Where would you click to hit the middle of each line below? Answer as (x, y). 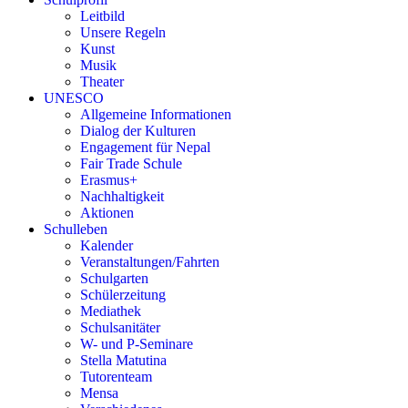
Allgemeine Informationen (156, 114)
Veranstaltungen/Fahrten (150, 262)
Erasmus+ (109, 180)
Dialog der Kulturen (138, 131)
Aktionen (107, 213)
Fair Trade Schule (131, 163)
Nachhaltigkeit (122, 196)
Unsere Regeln (123, 32)
